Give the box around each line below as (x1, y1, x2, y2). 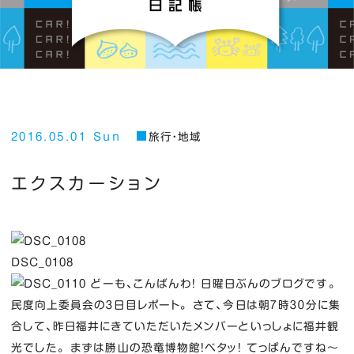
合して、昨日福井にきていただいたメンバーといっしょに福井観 (10, 320, 340, 332)
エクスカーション (10, 175, 164, 192)
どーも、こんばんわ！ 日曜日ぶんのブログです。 (86, 277, 337, 289)
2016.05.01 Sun (10, 131, 122, 143)
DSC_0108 (10, 256, 74, 268)
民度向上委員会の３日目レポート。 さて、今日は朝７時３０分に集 (10, 299, 341, 311)
